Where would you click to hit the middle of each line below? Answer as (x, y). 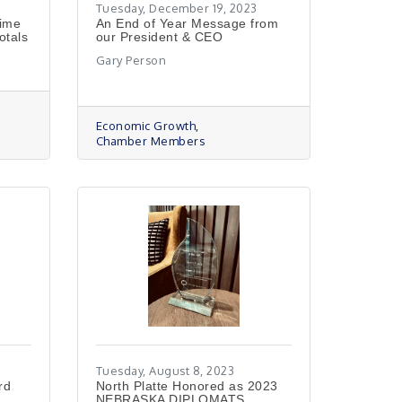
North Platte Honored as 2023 (187, 386)
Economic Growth (146, 126)
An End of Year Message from (187, 23)
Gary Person (131, 60)
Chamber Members (150, 141)
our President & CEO (159, 37)
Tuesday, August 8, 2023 (165, 371)
